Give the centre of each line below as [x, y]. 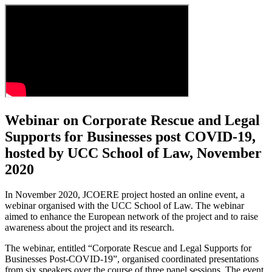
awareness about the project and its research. [90, 228]
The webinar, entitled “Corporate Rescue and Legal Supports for [128, 248]
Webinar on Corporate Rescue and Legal [132, 120]
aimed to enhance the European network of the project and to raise [131, 217]
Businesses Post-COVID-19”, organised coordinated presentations [132, 259]
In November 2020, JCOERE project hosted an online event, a [125, 195]
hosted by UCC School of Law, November [133, 153]
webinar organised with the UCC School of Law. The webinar [124, 206]
